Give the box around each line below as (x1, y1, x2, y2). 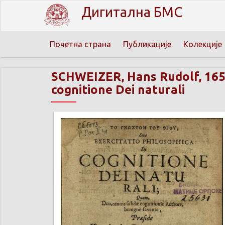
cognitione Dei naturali (51, 83, 185, 96)
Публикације (123, 40, 171, 49)
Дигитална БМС (81, 5, 182, 20)
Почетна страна (50, 40, 111, 49)
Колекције (183, 40, 222, 49)
